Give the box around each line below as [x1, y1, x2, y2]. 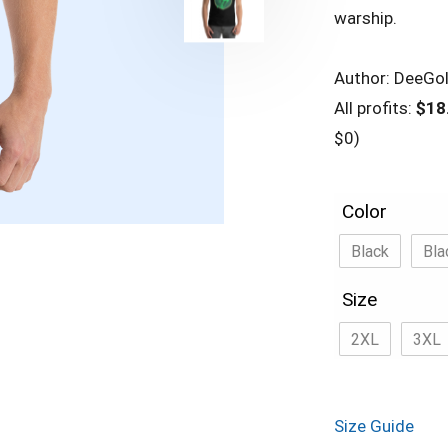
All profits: [334, 97, 416, 118]
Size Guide [334, 415, 414, 436]
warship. [334, 7, 397, 28]
